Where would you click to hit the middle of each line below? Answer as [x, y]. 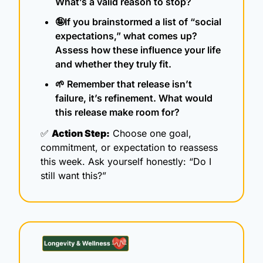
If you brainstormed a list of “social [143, 21]
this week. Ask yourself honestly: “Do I [126, 161]
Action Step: [81, 133]
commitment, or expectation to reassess [129, 147]
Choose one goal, [151, 133]
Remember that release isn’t [128, 84]
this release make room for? [117, 112]
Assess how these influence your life [138, 50]
